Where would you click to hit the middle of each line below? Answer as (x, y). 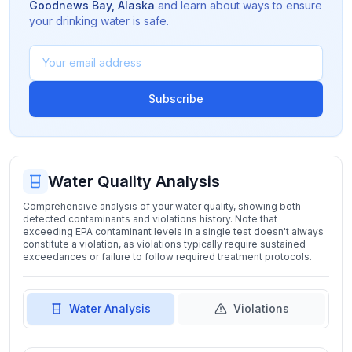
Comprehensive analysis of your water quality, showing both (162, 206)
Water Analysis (110, 308)
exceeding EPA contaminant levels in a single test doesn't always (173, 231)
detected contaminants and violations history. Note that (150, 219)
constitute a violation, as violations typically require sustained (164, 244)
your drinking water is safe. (99, 21)
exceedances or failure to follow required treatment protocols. (167, 257)
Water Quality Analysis (134, 181)
